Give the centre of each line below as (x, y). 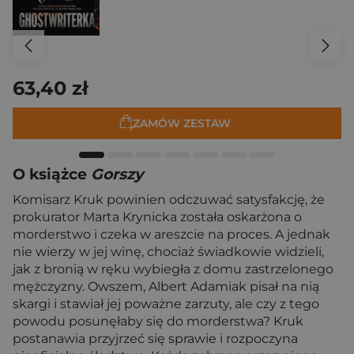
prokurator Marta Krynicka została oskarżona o (157, 217)
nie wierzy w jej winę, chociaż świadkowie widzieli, (168, 252)
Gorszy (117, 174)
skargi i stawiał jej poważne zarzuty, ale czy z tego (166, 304)
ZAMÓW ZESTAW (182, 123)
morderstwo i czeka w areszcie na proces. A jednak (171, 234)
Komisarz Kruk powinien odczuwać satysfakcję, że (169, 200)
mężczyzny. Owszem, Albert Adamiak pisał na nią (166, 286)
